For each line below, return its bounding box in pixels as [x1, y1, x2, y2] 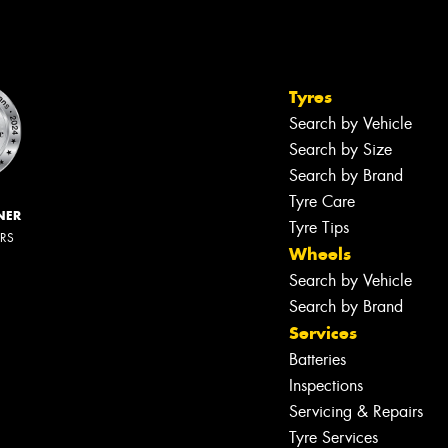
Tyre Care [289, 191, 355, 213]
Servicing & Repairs [289, 401, 423, 423]
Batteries [289, 349, 346, 371]
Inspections [289, 375, 363, 397]
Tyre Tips [289, 217, 349, 239]
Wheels [289, 243, 351, 266]
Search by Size [289, 139, 392, 161]
